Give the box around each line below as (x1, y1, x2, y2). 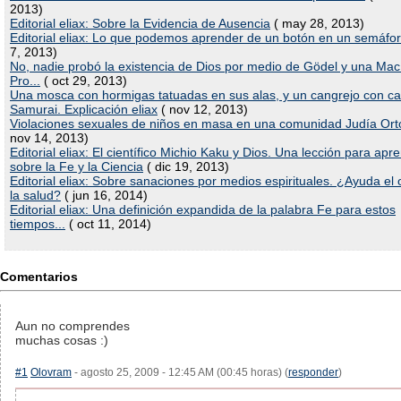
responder (288, 366, 338, 379)
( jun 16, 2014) (61, 188, 148, 202)
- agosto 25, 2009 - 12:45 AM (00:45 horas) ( (72, 366, 288, 379)
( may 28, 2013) (270, 16, 364, 30)
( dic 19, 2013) (143, 159, 229, 174)
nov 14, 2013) (10, 131, 89, 145)
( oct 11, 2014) (65, 217, 151, 231)
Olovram (30, 366, 72, 379)
